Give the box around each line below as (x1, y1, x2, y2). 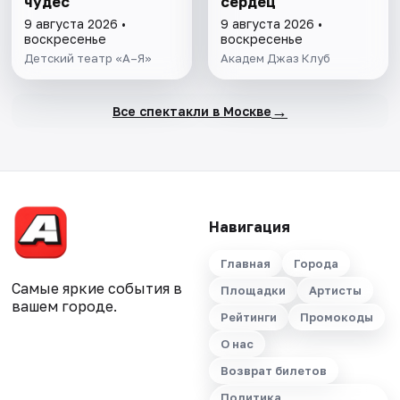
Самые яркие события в (12, 279, 183, 298)
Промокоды (299, 310, 373, 325)
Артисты (308, 283, 362, 298)
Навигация (208, 218, 290, 237)
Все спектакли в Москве (112, 103, 271, 119)
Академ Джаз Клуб (220, 51, 330, 66)
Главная (220, 256, 271, 271)
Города (293, 256, 338, 271)
